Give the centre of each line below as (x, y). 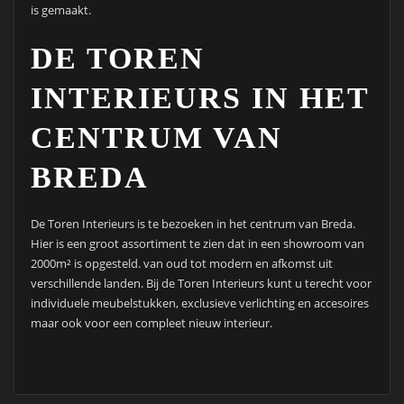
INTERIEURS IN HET (199, 97)
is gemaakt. (60, 10)
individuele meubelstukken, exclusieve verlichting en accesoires (199, 303)
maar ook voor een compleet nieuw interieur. (151, 322)
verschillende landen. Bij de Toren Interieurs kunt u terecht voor (201, 283)
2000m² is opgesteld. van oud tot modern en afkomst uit (181, 263)
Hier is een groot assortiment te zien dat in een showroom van (197, 243)
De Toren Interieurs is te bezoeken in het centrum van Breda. (193, 223)
